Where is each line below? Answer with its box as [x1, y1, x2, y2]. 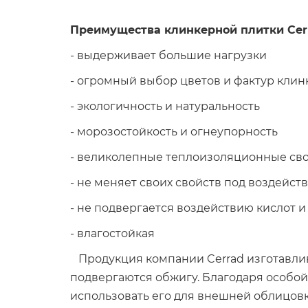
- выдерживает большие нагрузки [70, 49, 267, 62]
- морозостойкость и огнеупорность [70, 125, 278, 138]
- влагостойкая [70, 227, 155, 240]
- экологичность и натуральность [70, 100, 260, 113]
